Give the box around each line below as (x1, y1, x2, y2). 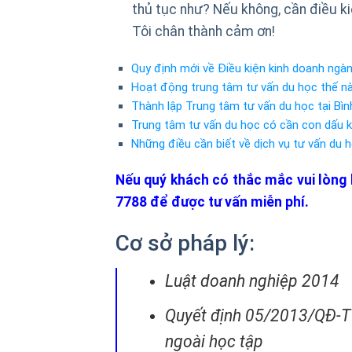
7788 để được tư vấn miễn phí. (115, 194, 309, 211)
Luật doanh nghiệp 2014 (164, 270, 339, 291)
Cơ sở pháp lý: (115, 230, 255, 257)
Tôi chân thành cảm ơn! (131, 23, 275, 39)
